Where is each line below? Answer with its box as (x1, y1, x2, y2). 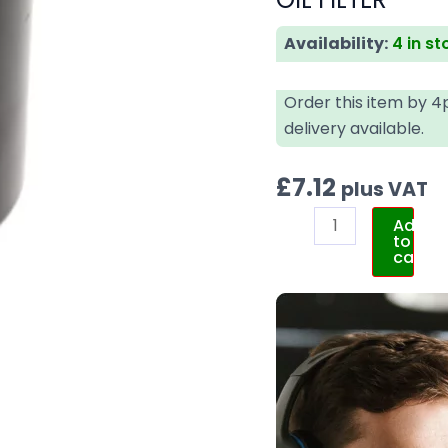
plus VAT (341, 175, 429, 203)
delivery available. (284, 116, 425, 140)
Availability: (284, 31, 389, 55)
